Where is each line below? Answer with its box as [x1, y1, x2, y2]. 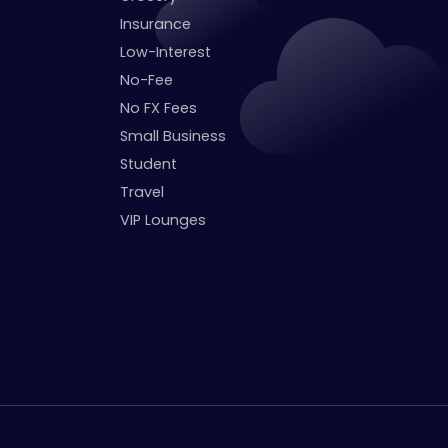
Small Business [120, 125, 227, 146]
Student [120, 153, 178, 174]
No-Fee [120, 69, 174, 90]
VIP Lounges [120, 209, 207, 230]
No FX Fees [120, 97, 198, 118]
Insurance [120, 13, 192, 34]
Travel [120, 181, 165, 202]
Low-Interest [120, 41, 212, 62]
